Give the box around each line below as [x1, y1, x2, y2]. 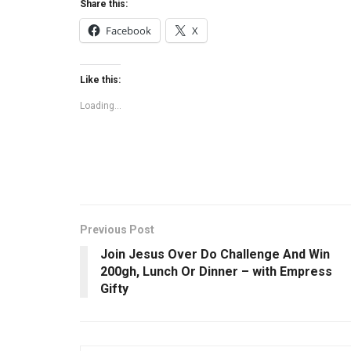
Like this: [80, 74, 121, 85]
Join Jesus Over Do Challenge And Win [100, 246, 330, 262]
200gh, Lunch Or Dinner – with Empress [100, 263, 332, 279]
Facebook [106, 23, 151, 38]
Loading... [80, 100, 121, 111]
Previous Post [80, 223, 154, 236]
